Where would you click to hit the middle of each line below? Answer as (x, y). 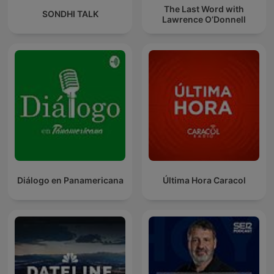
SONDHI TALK (70, 14)
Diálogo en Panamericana (70, 180)
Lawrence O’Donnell (204, 19)
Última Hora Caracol (204, 180)
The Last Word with (204, 9)
